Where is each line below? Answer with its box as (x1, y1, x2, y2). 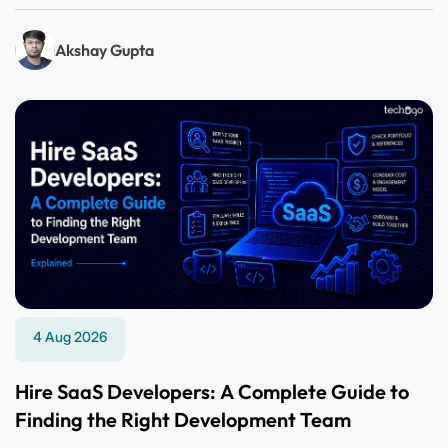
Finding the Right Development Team (15, 407, 351, 432)
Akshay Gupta (55, 40, 154, 60)
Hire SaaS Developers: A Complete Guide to (15, 379, 409, 404)
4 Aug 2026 (33, 328, 107, 345)
